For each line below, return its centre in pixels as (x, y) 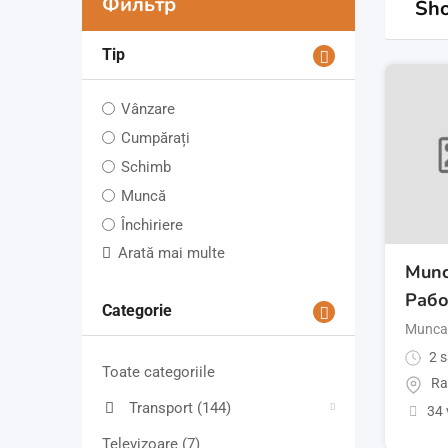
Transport (163, 408)
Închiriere (152, 225)
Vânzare (148, 109)
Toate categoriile (158, 372)
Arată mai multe (171, 253)
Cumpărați (156, 138)
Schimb (146, 167)
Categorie (137, 311)
